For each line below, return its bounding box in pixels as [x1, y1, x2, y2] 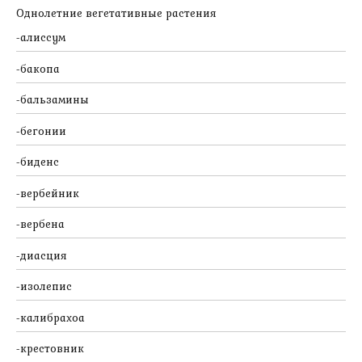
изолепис [20, 278, 72, 295]
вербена [20, 216, 65, 233]
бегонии [20, 122, 66, 139]
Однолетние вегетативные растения [16, 5, 217, 22]
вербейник [20, 184, 79, 201]
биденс [20, 154, 59, 170]
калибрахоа [20, 309, 85, 326]
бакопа [20, 60, 60, 77]
